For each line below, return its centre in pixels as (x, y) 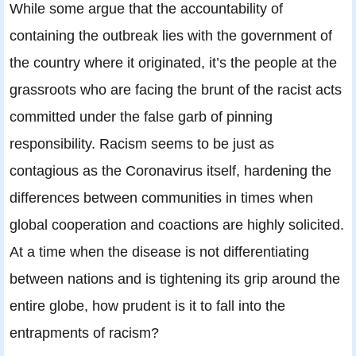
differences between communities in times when (161, 197)
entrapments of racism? (84, 332)
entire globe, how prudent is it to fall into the (147, 305)
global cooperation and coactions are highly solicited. (177, 224)
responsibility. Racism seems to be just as (142, 143)
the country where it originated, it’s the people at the (173, 62)
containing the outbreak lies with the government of (171, 35)
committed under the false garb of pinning (141, 116)
